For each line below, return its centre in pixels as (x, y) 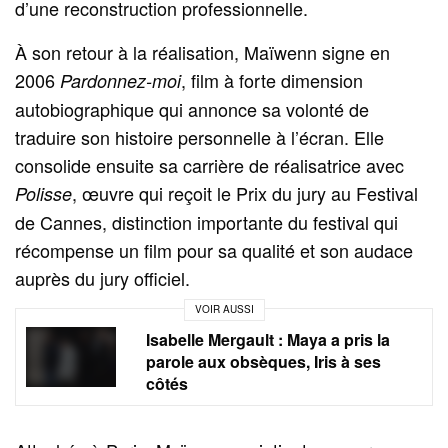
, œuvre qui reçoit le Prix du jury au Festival (245, 192)
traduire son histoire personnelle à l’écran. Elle (200, 136)
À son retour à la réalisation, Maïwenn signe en (203, 51)
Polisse (43, 193)
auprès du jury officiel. (103, 277)
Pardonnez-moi (121, 80)
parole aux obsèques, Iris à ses (263, 361)
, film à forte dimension (272, 79)
